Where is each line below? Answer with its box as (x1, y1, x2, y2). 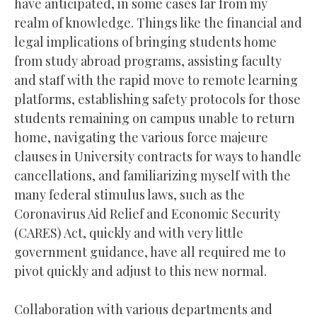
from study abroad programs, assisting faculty (14, 52, 282, 69)
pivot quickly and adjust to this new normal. (14, 262, 267, 279)
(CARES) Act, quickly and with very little (14, 224, 243, 241)
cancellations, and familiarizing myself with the (14, 166, 291, 184)
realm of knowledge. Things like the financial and (14, 13, 302, 31)
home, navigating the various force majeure (14, 128, 268, 146)
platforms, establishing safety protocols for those (14, 90, 301, 108)
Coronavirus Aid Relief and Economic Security (14, 204, 280, 222)
